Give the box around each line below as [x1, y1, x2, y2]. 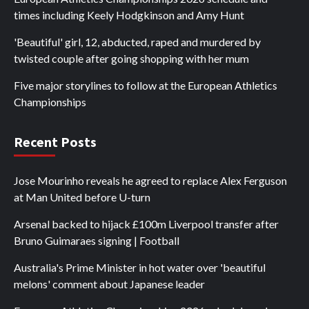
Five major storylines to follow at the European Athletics [14, 79, 277, 92]
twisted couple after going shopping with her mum [14, 52, 249, 66]
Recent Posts [14, 133, 97, 151]
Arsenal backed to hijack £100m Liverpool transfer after [14, 217, 279, 231]
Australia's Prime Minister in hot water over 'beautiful [14, 261, 266, 275]
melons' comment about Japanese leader [14, 277, 205, 291]
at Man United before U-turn [14, 190, 150, 204]
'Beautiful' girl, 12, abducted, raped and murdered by [14, 35, 261, 49]
